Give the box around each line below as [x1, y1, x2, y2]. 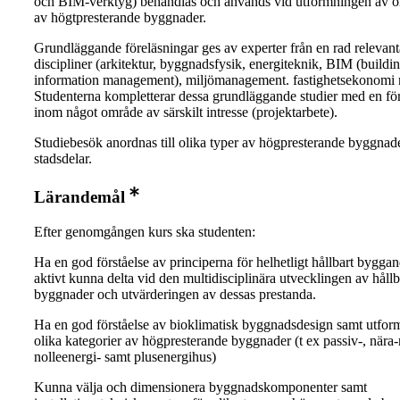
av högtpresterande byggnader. [34, 10, 206, 26]
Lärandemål [34, 187, 125, 207]
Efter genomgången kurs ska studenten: [34, 224, 255, 240]
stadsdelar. [34, 151, 92, 167]
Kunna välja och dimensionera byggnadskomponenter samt [34, 379, 367, 396]
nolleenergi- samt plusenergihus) [34, 349, 216, 365]
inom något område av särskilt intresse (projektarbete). [34, 104, 337, 121]
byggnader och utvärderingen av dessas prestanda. [34, 287, 316, 303]
